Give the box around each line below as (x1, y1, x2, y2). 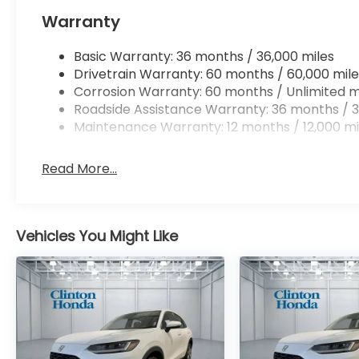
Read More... (42, 159, 118, 179)
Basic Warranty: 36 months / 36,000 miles (74, 47, 335, 67)
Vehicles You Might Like (16, 226, 178, 247)
